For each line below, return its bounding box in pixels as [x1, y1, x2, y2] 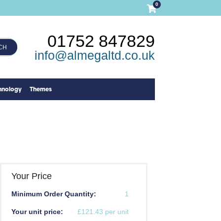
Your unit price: [11, 208, 63, 216]
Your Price [11, 171, 52, 182]
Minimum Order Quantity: [11, 190, 96, 198]
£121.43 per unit [77, 208, 129, 216]
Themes [30, 85, 52, 94]
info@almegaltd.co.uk [34, 48, 155, 62]
